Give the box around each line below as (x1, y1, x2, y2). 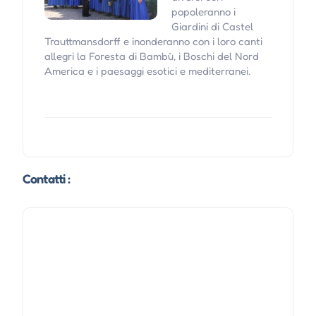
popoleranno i (171, 5, 236, 19)
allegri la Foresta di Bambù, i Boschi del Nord (44, 49, 259, 63)
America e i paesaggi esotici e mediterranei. (44, 64, 250, 78)
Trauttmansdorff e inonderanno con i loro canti (44, 35, 262, 49)
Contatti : (22, 171, 71, 187)
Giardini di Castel (171, 20, 253, 34)
